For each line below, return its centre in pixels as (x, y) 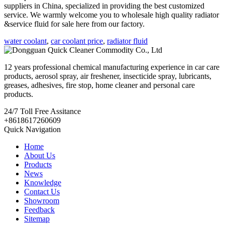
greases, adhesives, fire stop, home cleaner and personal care (99, 85)
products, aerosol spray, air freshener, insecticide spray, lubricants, (108, 76)
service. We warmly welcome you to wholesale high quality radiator (111, 15)
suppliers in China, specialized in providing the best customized (104, 6)
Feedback (39, 209)
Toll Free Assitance (50, 111)
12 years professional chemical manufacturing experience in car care (112, 67)
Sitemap (37, 218)
